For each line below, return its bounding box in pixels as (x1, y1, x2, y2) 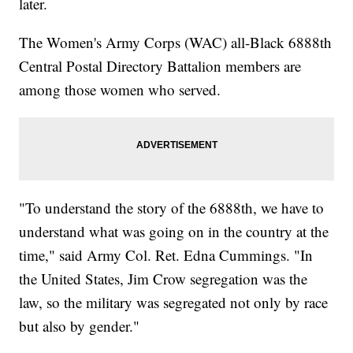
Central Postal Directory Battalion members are (19, 56, 302, 76)
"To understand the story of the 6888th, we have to (19, 198, 325, 218)
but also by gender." (19, 316, 140, 336)
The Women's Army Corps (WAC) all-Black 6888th (19, 32, 333, 53)
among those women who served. (19, 80, 221, 100)
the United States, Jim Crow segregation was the (19, 269, 308, 289)
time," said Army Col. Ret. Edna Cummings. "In (19, 245, 314, 266)
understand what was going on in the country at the (19, 221, 329, 242)
